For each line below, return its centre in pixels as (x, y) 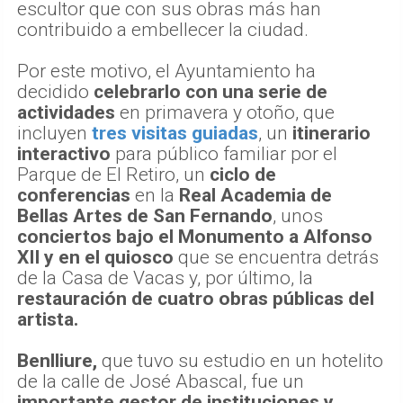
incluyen (54, 134)
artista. (48, 320)
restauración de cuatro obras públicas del (196, 299)
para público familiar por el (224, 154)
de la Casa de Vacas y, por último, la (165, 278)
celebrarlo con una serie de (210, 92)
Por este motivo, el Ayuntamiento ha (166, 72)
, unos (298, 216)
